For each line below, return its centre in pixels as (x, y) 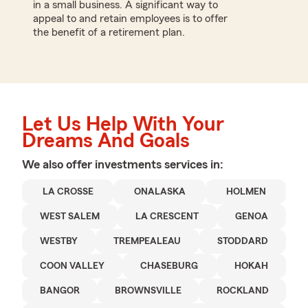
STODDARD (242, 241)
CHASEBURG (169, 266)
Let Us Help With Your (123, 124)
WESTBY (59, 241)
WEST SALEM (70, 216)
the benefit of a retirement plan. (109, 32)
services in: (194, 164)
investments (130, 164)
